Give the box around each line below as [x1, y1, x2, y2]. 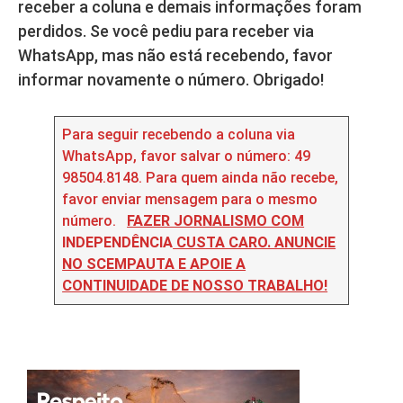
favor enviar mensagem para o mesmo [62, 190, 318, 208]
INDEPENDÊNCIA [62, 233, 174, 251]
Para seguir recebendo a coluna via [62, 125, 296, 143]
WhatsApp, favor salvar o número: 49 [62, 147, 311, 165]
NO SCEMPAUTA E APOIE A [62, 255, 246, 273]
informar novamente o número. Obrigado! [18, 69, 324, 89]
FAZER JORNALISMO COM [127, 211, 305, 229]
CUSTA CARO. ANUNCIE [173, 233, 336, 251]
